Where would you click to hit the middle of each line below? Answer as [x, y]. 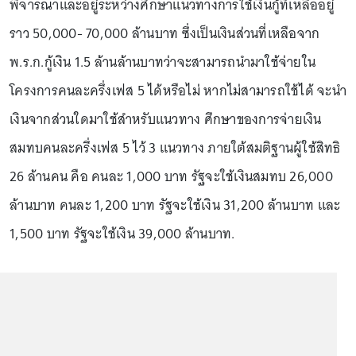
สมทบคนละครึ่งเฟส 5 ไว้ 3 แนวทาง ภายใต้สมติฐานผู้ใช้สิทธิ [175, 148]
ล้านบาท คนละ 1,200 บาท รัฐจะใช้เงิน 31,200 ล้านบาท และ [175, 205]
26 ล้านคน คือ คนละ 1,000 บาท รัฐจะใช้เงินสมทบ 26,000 [171, 176]
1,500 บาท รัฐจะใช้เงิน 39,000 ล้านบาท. [122, 234]
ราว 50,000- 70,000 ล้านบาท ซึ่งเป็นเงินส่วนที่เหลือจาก [165, 33]
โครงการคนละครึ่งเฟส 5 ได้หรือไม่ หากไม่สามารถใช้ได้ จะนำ [178, 91]
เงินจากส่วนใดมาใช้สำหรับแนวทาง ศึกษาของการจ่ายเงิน [166, 119]
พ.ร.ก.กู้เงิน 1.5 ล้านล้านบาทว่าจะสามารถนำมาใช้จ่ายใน [163, 62]
